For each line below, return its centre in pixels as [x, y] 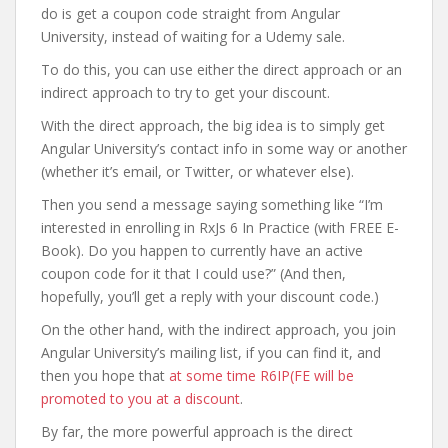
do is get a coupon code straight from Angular [190, 13]
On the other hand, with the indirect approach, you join [218, 329]
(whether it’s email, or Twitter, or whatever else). [197, 171]
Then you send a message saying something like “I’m [212, 204]
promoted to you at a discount [140, 398]
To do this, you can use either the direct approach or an [221, 69]
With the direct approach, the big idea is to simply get [213, 125]
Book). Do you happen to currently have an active [202, 250]
